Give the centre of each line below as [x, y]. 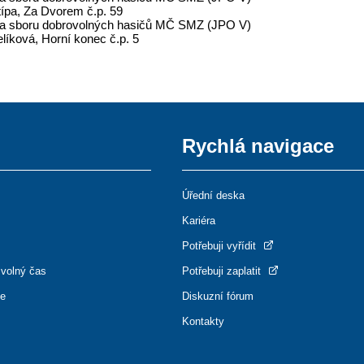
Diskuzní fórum [218, 296]
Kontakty [203, 321]
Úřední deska [213, 195]
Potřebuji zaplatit [223, 271]
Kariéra [199, 221]
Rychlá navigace [258, 146]
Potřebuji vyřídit [221, 246]
